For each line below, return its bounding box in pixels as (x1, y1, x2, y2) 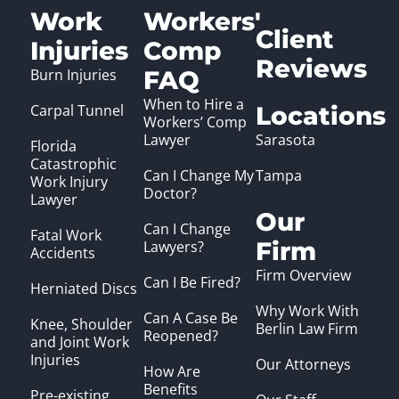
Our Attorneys (256, 354, 352, 375)
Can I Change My (142, 166, 254, 186)
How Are (142, 362, 200, 382)
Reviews (256, 53, 368, 85)
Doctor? (142, 183, 197, 204)
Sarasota (256, 130, 316, 151)
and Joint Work (29, 332, 129, 353)
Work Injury (29, 172, 108, 192)
